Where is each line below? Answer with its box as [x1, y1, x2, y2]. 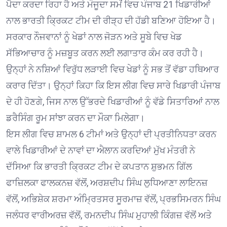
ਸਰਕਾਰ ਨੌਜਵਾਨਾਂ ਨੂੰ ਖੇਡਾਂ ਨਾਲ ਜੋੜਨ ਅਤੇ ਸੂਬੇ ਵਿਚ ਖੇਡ [6, 31, 182, 42]
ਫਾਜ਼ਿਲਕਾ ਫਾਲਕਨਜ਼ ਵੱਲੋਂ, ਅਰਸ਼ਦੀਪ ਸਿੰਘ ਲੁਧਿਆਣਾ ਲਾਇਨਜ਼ [6, 177, 208, 188]
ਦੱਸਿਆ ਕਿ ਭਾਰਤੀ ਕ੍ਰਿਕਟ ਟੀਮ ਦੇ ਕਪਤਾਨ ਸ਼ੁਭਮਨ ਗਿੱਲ [6, 161, 192, 172]
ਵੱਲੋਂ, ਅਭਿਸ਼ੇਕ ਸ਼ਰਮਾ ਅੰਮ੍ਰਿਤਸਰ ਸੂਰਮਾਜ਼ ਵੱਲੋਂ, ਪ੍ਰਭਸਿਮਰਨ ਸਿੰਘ [6, 193, 221, 204]
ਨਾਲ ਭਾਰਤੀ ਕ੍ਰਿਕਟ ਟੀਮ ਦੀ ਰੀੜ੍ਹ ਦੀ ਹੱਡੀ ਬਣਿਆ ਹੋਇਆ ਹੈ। [6, 15, 216, 26]
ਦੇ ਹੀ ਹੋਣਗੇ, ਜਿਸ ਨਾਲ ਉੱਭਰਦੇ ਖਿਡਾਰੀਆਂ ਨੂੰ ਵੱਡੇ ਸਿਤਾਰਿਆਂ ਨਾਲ [6, 96, 219, 107]
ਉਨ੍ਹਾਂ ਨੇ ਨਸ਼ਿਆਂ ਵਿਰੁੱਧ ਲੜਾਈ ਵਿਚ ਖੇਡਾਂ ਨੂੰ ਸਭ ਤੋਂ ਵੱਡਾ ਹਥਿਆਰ [6, 63, 219, 74]
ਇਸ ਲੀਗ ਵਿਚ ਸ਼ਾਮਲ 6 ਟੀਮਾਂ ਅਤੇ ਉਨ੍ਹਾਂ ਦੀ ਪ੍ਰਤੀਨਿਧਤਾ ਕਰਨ [6, 128, 216, 139]
